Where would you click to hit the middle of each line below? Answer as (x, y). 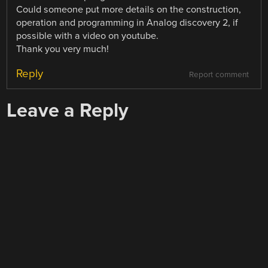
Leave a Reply (68, 110)
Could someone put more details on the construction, (129, 9)
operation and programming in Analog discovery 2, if (127, 22)
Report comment (219, 74)
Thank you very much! (63, 49)
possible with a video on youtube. (88, 36)
